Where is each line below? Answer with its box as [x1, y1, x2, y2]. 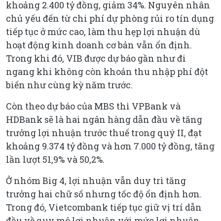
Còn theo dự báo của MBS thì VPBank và [6, 100, 181, 112]
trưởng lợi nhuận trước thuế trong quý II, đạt [6, 126, 202, 139]
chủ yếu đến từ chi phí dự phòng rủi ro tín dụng [6, 12, 214, 24]
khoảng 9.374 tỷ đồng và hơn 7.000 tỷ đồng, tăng [6, 140, 215, 152]
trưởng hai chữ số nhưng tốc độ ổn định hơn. [6, 187, 202, 200]
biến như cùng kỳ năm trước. [6, 78, 133, 91]
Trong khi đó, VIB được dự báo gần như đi [6, 52, 186, 64]
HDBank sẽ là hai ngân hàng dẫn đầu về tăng [6, 113, 202, 125]
